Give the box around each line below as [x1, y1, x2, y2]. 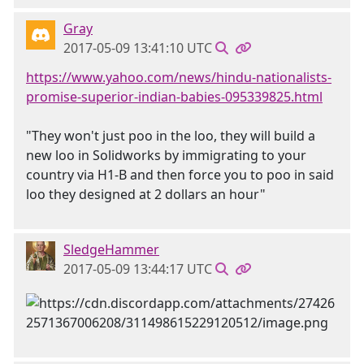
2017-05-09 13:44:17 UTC [63, 260, 212, 278]
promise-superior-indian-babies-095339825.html [26, 88, 323, 106]
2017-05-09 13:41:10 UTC [63, 39, 212, 57]
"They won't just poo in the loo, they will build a [26, 127, 315, 145]
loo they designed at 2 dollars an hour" [26, 185, 266, 203]
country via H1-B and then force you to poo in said [26, 166, 334, 184]
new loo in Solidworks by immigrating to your [26, 146, 306, 164]
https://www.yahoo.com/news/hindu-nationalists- [26, 68, 331, 86]
